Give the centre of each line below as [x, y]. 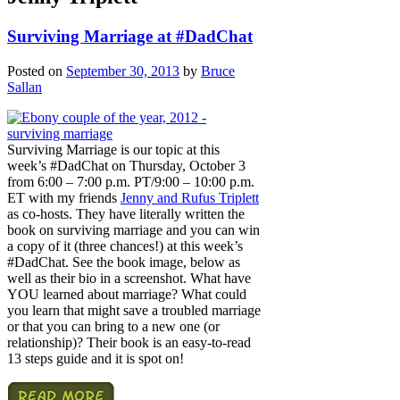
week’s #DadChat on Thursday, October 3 [126, 165]
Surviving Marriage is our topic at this [113, 149]
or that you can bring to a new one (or [113, 326]
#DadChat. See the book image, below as [124, 262]
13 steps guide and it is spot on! [96, 358]
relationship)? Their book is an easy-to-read [129, 342]
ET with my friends [64, 197]
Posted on [37, 71]
